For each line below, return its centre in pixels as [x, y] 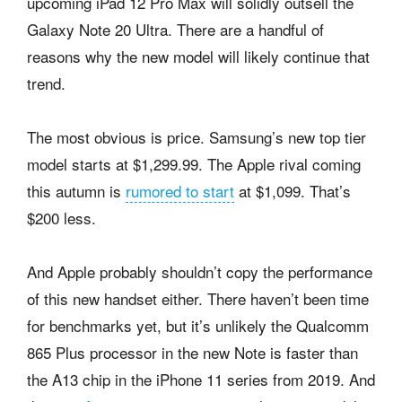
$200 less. [61, 217]
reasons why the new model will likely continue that [198, 56]
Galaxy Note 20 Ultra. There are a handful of [175, 29]
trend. [46, 83]
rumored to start [180, 190]
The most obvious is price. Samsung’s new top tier [197, 136]
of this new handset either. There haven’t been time [198, 298]
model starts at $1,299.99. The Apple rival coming [194, 163]
